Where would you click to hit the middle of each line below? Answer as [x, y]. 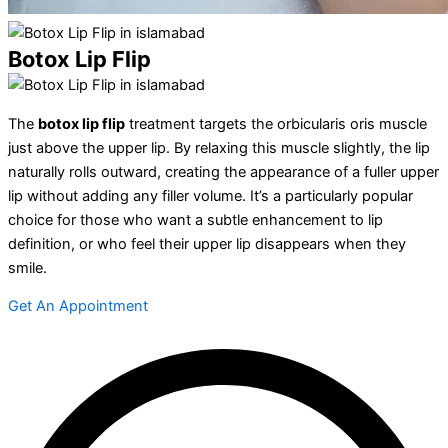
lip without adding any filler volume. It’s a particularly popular [210, 195]
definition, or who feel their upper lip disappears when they [207, 243]
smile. [27, 267]
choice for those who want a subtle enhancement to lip [195, 219]
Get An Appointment [78, 306]
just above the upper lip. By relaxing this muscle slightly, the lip [219, 147]
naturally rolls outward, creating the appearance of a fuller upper [223, 171]
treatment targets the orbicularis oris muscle [276, 123]
